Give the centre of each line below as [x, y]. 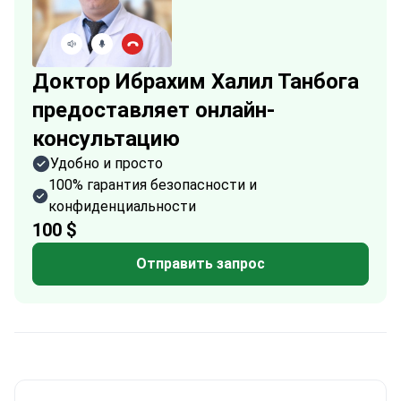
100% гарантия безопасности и [152, 185]
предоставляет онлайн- [154, 110]
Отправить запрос [200, 264]
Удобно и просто [107, 163]
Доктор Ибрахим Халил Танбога [196, 81]
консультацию [106, 139]
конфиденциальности [122, 206]
